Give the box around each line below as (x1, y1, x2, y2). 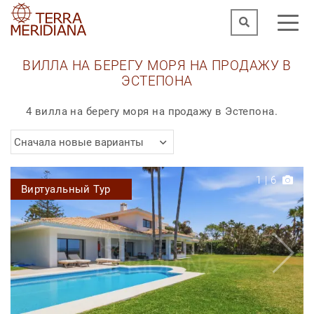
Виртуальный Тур (21, 183, 111, 196)
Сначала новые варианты (13, 135, 144, 149)
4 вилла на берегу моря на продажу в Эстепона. (25, 105, 278, 118)
